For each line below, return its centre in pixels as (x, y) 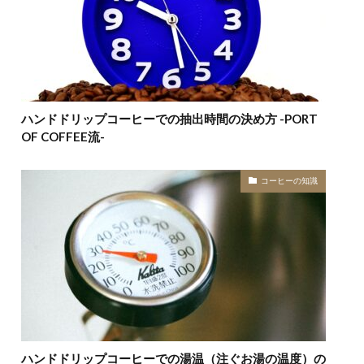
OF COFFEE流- (63, 136)
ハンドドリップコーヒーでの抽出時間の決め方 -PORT (169, 118)
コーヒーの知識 (289, 181)
